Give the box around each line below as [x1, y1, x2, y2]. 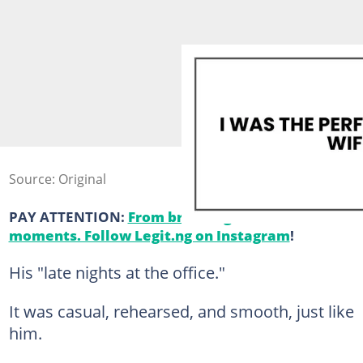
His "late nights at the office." [8, 260, 225, 284]
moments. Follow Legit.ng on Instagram [8, 224, 290, 245]
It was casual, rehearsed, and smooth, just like [8, 299, 354, 322]
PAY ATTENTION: [8, 206, 128, 226]
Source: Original [8, 169, 106, 188]
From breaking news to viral [127, 206, 327, 226]
